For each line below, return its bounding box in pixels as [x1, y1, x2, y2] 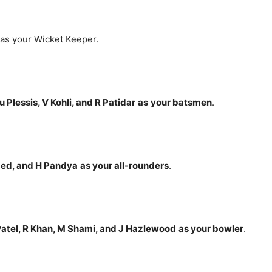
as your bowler [178, 223, 243, 234]
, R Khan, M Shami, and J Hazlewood [18, 223, 176, 234]
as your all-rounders [80, 160, 169, 171]
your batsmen [151, 97, 212, 108]
